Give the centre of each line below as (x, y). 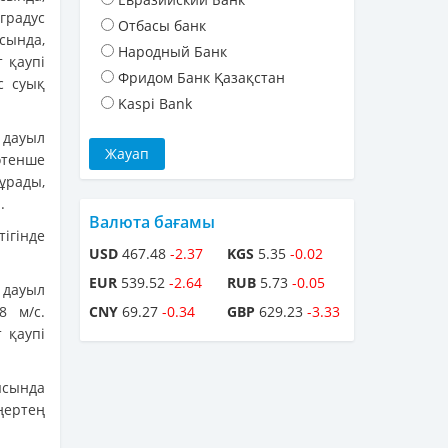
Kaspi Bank (155, 104)
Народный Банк (172, 52)
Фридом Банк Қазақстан (201, 78)
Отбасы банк (162, 26)
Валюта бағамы (152, 222)
